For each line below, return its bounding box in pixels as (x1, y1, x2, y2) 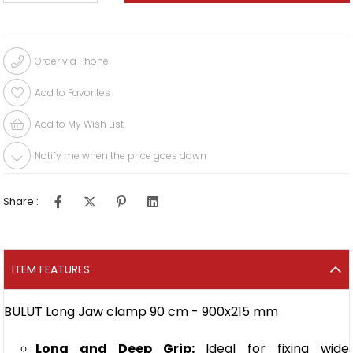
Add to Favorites (35, 86, 111, 100)
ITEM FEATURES (12, 262, 91, 278)
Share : (3, 194, 39, 210)
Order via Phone (35, 54, 110, 69)
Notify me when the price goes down (35, 149, 207, 163)
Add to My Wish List (35, 117, 124, 132)
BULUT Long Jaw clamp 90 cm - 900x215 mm (4, 303, 279, 321)
